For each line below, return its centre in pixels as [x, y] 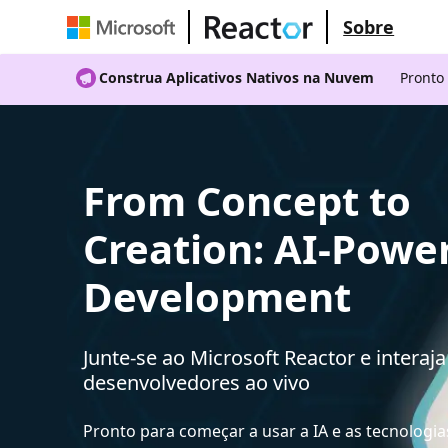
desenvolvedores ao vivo [197, 382]
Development [217, 296]
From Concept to [247, 200]
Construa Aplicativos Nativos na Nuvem [237, 77]
